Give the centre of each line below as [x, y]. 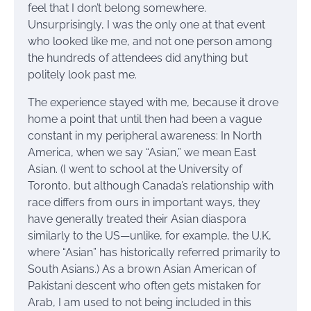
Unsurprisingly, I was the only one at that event [146, 25]
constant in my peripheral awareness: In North [145, 136]
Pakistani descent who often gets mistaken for [144, 286]
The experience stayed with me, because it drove [153, 103]
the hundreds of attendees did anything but [138, 58]
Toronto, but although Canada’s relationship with [151, 186]
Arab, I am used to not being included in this [140, 303]
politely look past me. [82, 75]
